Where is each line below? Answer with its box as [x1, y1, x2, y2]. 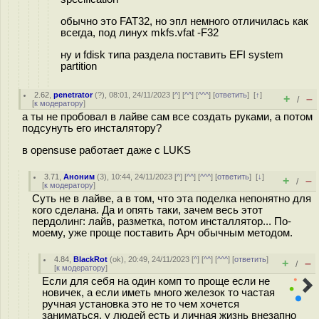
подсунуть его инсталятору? [22, 122, 162, 134]
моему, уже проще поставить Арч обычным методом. [32, 227, 293, 239]
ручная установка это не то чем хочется [42, 298, 239, 310]
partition [61, 60, 97, 72]
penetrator [53, 90, 93, 99]
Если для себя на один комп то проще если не [42, 276, 270, 287]
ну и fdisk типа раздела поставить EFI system [61, 48, 283, 61]
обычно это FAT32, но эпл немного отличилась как [61, 15, 308, 27]
